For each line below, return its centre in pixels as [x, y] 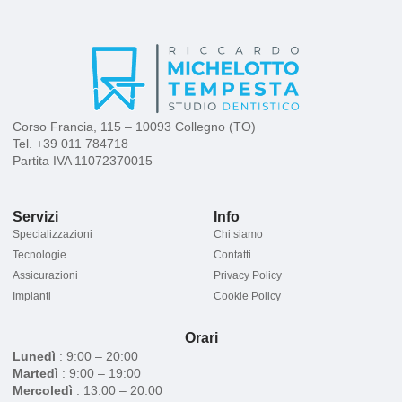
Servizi [35, 216]
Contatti [232, 254]
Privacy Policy [248, 275]
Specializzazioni [52, 234]
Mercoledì [43, 390]
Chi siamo [238, 234]
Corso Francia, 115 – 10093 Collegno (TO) [134, 126]
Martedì [35, 373]
